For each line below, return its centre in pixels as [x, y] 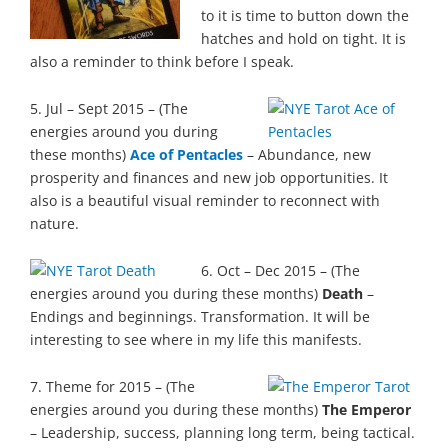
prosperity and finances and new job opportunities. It [209, 177]
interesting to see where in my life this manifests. [196, 339]
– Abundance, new [307, 154]
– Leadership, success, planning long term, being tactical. [222, 432]
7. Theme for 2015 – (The [112, 386]
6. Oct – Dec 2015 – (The [280, 270]
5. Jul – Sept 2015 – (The [109, 108]
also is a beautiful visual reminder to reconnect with [205, 200]
